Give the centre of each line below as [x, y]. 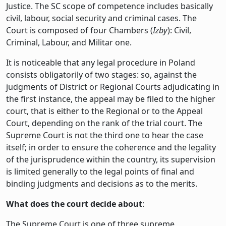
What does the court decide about [74, 204]
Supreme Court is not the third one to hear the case [105, 135]
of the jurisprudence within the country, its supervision [111, 159]
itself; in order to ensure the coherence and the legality [111, 147]
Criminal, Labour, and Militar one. [69, 42]
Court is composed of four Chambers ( [79, 30]
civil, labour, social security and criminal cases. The [101, 18]
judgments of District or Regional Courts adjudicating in [113, 87]
